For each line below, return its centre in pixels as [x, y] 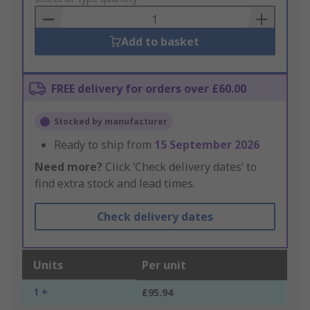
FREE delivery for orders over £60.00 [149, 89]
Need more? [69, 167]
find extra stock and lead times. [115, 184]
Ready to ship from [104, 145]
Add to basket [161, 42]
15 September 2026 [207, 145]
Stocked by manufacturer [111, 122]
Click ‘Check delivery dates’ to [180, 167]
